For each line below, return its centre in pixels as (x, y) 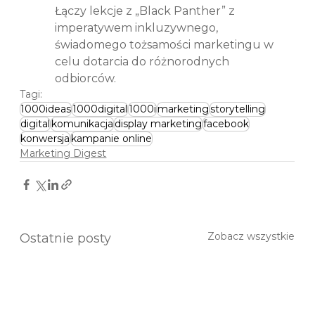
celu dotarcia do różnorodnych (144, 61)
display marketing (159, 123)
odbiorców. (86, 78)
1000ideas (46, 109)
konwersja (45, 138)
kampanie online (112, 138)
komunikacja (83, 123)
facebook (226, 123)
